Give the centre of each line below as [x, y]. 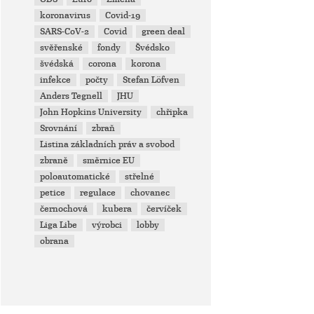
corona [103, 64]
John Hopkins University [91, 112]
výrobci [107, 225]
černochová [64, 209]
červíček [164, 209]
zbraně [54, 161]
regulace [98, 193]
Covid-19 [123, 15]
